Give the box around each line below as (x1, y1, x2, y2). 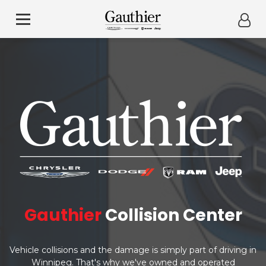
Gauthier (24, 204, 102, 227)
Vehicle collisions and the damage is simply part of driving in (9, 245, 256, 255)
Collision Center (101, 204, 242, 227)
